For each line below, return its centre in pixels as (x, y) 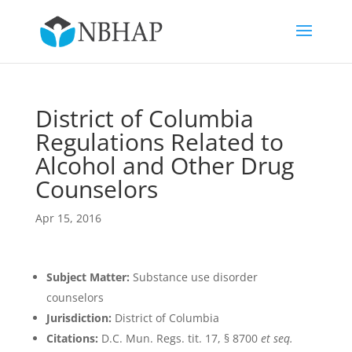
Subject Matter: (88, 277)
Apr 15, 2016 (68, 218)
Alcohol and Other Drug (164, 165)
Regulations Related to (159, 142)
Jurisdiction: (79, 318)
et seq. (277, 338)
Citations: (72, 338)
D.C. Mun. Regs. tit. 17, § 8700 (179, 338)
